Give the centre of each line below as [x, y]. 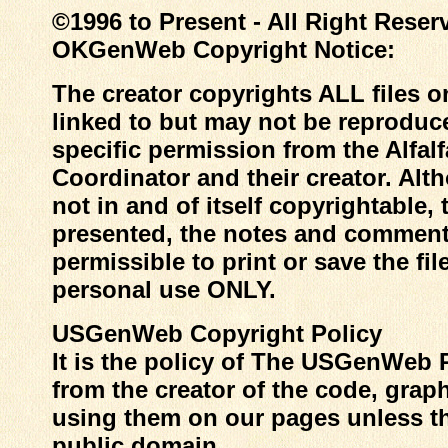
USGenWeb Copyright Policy [216, 333]
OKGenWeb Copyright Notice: [223, 49]
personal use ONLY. [163, 289]
